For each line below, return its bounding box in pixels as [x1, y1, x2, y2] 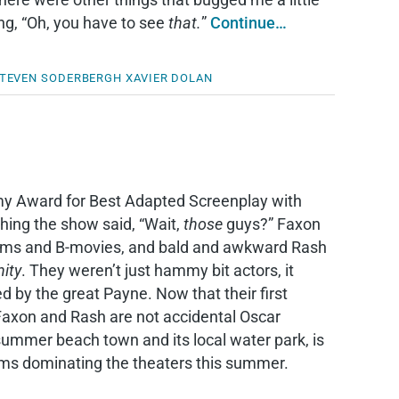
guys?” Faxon [223, 215, 321, 233]
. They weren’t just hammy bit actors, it [21, 261, 294, 280]
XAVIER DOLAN [126, 71, 213, 85]
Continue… [210, 13, 287, 32]
